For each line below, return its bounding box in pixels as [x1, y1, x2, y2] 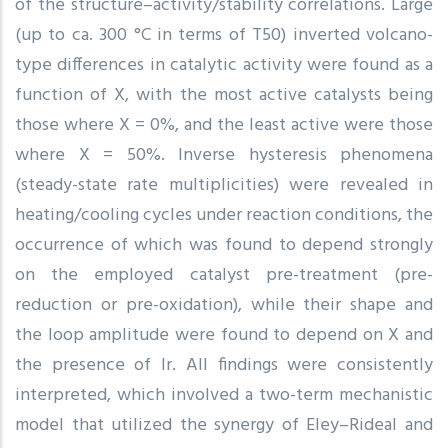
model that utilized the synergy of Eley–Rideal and [15, 410, 433, 440]
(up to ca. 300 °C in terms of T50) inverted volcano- [15, 20, 433, 50]
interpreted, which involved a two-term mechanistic [15, 380, 433, 410]
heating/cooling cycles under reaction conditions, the [15, 200, 433, 230]
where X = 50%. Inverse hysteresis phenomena [15, 140, 433, 170]
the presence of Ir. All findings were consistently [15, 350, 433, 380]
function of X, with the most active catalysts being [15, 80, 433, 110]
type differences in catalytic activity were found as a [15, 50, 433, 80]
